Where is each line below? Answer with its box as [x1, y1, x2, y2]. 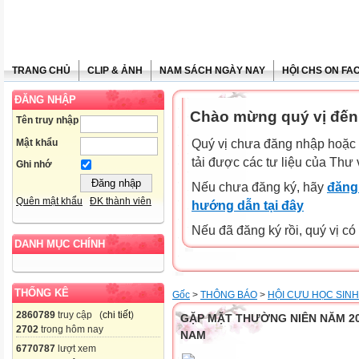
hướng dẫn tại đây [192, 199, 304, 212]
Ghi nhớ [16, 159, 52, 171]
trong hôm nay [38, 324, 103, 336]
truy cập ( [55, 309, 103, 321]
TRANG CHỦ [12, 65, 71, 76]
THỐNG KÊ [14, 287, 69, 300]
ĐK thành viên [90, 196, 151, 208]
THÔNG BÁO [200, 289, 257, 301]
